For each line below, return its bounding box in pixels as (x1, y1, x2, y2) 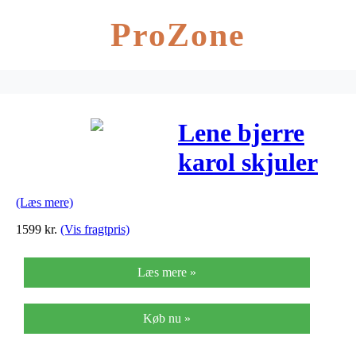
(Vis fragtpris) (60, 222, 130, 236)
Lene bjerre (178, 118, 304, 148)
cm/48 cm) (178, 207, 291, 236)
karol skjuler (178, 148, 318, 177)
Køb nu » (143, 311, 191, 325)
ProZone (110, 17, 246, 53)
